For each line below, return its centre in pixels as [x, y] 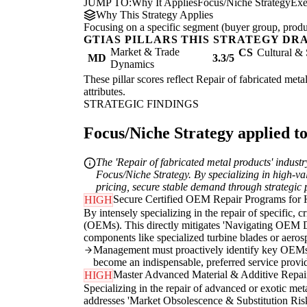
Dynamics [132, 64]
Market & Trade [145, 52]
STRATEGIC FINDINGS [141, 104]
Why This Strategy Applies [155, 15]
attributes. [105, 92]
